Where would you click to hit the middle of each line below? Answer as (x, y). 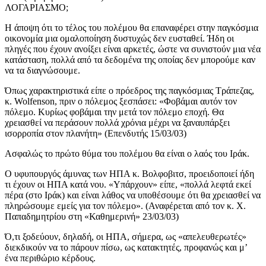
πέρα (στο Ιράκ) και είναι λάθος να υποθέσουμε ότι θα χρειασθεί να (133, 195)
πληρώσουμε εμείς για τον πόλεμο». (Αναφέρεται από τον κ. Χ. (125, 206)
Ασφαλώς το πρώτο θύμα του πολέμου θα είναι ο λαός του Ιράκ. (127, 154)
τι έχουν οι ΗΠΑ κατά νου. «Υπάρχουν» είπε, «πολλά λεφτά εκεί (128, 185)
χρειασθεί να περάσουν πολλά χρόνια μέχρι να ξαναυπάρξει (117, 123)
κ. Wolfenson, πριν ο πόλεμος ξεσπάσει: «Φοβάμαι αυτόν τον (121, 102)
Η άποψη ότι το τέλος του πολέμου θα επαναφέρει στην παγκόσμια (132, 28)
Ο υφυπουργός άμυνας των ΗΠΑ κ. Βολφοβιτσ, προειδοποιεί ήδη (129, 174)
